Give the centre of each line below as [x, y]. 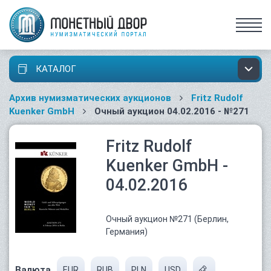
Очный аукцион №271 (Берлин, [167, 219]
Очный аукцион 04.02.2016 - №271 [171, 111]
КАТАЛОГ [55, 69]
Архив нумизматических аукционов [90, 98]
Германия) [127, 232]
